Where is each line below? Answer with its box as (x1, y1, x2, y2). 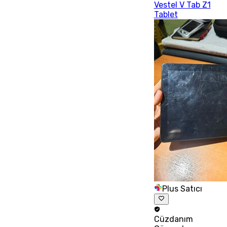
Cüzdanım (154, 214, 193, 224)
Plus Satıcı (162, 183, 202, 194)
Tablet (154, 9, 178, 19)
